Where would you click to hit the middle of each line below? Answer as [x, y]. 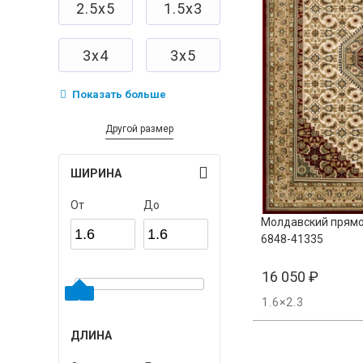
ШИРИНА [96, 174]
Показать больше [118, 95]
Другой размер [139, 129]
